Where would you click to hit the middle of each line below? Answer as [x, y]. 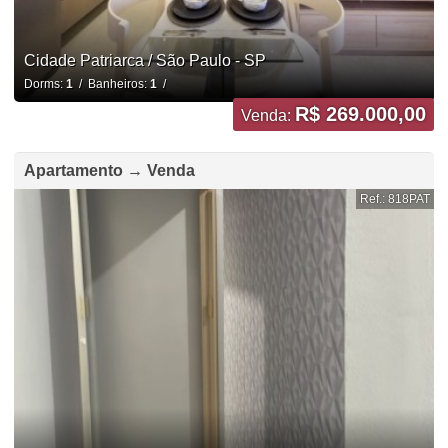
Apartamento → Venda [109, 170]
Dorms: [44, 83]
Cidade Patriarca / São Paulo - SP [144, 60]
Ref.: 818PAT [395, 198]
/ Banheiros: [111, 83]
